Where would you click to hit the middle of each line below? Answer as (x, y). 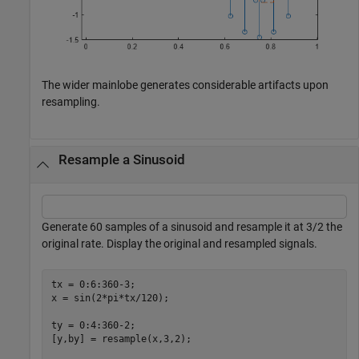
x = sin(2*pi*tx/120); (110, 298)
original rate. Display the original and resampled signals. (179, 243)
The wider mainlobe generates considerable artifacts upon (185, 85)
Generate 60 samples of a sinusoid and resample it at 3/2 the (192, 226)
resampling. (71, 101)
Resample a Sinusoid (121, 160)
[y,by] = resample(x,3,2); (121, 339)
